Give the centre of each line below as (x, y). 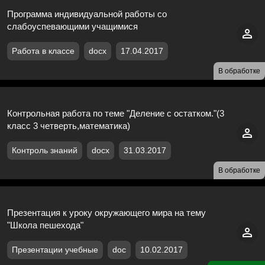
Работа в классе (43, 51)
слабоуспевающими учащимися (72, 26)
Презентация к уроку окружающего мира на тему (106, 212)
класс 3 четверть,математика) (69, 125)
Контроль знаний (45, 150)
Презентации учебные (55, 250)
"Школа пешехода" (45, 225)
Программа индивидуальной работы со (87, 14)
